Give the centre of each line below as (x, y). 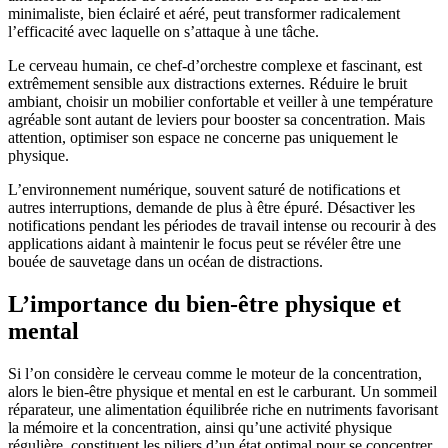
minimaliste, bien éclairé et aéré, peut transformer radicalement (204, 14)
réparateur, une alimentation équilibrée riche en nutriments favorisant (223, 410)
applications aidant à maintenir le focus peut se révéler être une (204, 244)
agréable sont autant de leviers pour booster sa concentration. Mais (216, 120)
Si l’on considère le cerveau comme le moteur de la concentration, (215, 374)
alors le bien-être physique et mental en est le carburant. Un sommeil (222, 392)
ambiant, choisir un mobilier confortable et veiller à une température (220, 102)
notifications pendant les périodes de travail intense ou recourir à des (222, 226)
